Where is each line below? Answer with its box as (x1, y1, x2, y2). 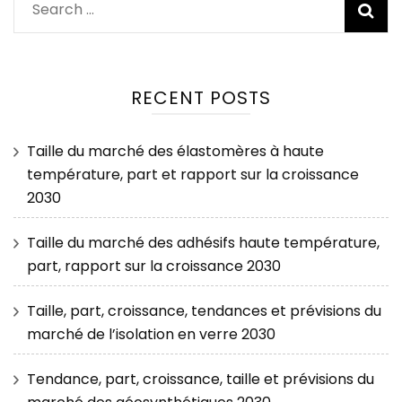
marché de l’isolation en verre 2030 (27, 324, 275, 345)
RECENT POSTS (131, 85, 271, 111)
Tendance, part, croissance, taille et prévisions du (27, 369, 374, 390)
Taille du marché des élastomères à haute (27, 141, 324, 162)
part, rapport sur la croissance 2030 (27, 256, 281, 277)
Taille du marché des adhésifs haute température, (27, 232, 380, 254)
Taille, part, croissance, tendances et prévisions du (27, 301, 381, 322)
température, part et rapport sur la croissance (27, 164, 359, 186)
